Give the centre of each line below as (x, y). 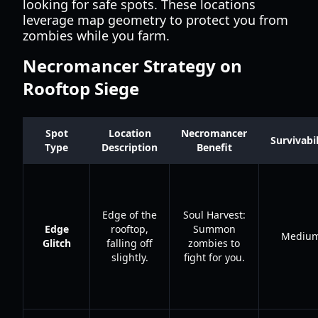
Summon (214, 229)
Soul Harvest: (214, 215)
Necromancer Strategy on (132, 66)
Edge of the (130, 215)
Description (130, 147)
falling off (130, 243)
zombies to (214, 243)
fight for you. (214, 257)
